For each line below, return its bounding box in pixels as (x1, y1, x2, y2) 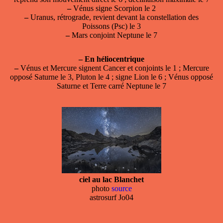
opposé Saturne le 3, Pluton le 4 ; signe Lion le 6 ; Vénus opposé (10, 72, 213, 81)
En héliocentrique (85, 54, 144, 63)
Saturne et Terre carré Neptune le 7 (57, 81, 166, 90)
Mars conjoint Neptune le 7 (70, 30, 157, 39)
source (111, 184, 132, 193)
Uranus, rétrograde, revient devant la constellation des (28, 12, 199, 21)
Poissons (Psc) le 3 (82, 21, 141, 30)
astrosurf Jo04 (90, 193, 133, 202)
